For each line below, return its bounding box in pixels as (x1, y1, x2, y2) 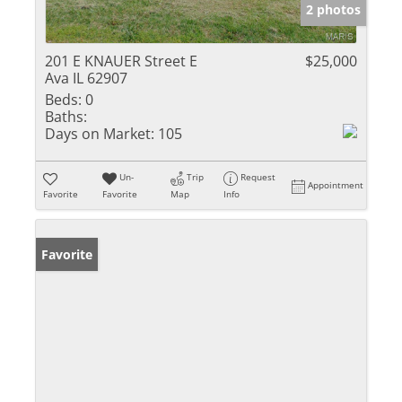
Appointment (308, 179, 364, 192)
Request (240, 170, 276, 184)
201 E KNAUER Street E (45, 51, 197, 72)
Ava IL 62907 (45, 68, 127, 89)
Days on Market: (45, 124, 154, 144)
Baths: (45, 107, 87, 127)
